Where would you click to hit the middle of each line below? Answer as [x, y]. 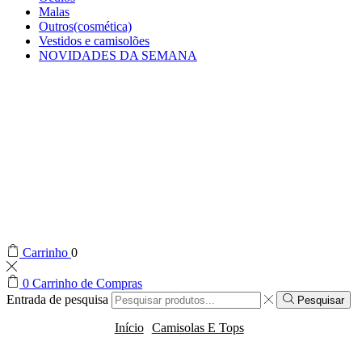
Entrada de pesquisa [57, 300]
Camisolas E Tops [198, 328]
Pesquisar [320, 301]
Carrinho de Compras [87, 283]
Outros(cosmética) [85, 26]
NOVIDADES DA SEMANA [118, 55]
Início [129, 328]
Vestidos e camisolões [94, 41]
